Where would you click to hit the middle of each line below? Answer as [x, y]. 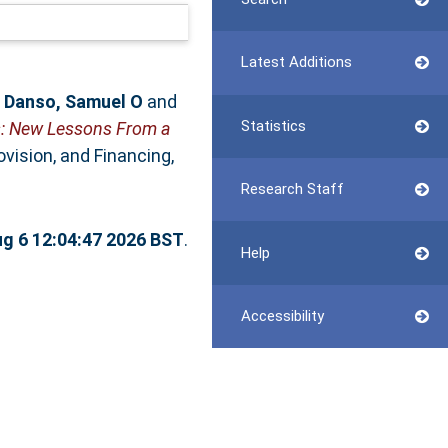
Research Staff [292, 189]
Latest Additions [296, 62]
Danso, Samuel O [73, 101]
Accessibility [282, 315]
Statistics [273, 125]
